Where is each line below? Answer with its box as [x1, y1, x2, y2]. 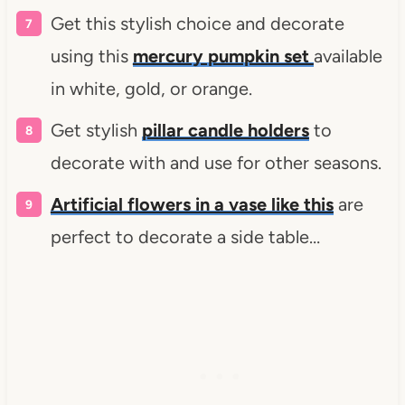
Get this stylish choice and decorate [50, 12, 344, 34]
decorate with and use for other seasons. [50, 151, 381, 174]
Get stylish [50, 118, 142, 141]
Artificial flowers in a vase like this [50, 193, 334, 215]
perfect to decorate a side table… [50, 225, 320, 248]
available [313, 44, 382, 67]
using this [50, 44, 133, 67]
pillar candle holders [141, 118, 309, 141]
